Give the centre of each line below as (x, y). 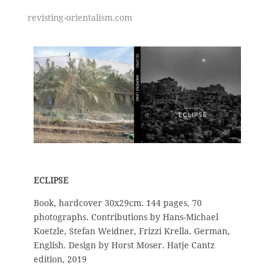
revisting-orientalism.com (80, 17)
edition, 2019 (60, 260)
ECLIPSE (51, 181)
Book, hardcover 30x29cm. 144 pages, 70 (118, 203)
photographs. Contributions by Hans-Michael (126, 217)
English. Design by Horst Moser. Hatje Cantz (124, 246)
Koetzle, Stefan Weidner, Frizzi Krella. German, (132, 231)
